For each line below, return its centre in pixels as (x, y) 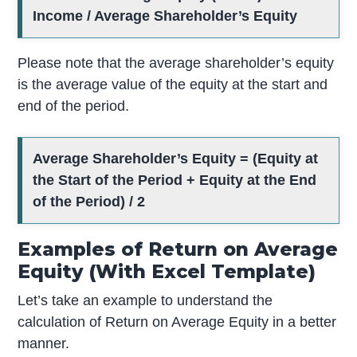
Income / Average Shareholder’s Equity (165, 16)
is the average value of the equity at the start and (173, 85)
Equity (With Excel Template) (167, 272)
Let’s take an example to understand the (145, 301)
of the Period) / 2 (89, 202)
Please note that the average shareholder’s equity (176, 63)
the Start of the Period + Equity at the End (175, 180)
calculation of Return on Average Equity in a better (177, 322)
